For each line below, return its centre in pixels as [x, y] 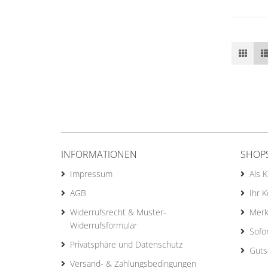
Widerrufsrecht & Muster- [118, 212]
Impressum [91, 174]
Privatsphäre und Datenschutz [126, 244]
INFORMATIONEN [99, 154]
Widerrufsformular [103, 225]
